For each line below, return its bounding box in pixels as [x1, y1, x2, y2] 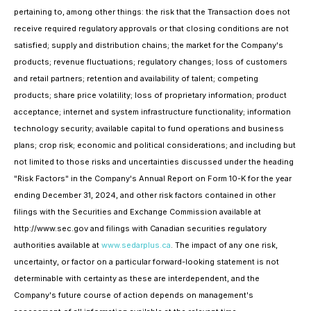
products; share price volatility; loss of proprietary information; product [14, 90, 287, 100]
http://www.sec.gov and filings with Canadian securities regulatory [14, 224, 267, 233]
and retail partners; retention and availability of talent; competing [14, 74, 258, 83]
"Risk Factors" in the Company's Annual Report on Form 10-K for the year [14, 174, 292, 183]
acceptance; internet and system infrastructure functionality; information [14, 107, 291, 117]
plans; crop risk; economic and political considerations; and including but [14, 140, 296, 150]
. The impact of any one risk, [171, 240, 278, 250]
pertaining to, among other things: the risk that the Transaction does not [14, 7, 290, 17]
